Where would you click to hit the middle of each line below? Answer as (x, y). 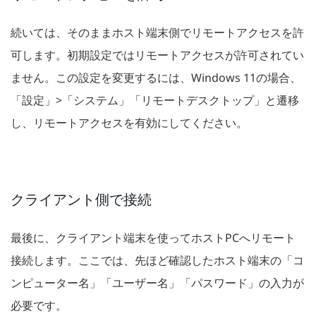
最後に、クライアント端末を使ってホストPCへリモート (153, 238)
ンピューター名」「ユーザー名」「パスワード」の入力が (157, 283)
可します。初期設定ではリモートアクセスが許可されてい (157, 55)
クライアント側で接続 (81, 200)
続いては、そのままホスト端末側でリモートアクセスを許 (157, 33)
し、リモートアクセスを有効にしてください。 (129, 123)
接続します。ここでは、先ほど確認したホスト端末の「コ (157, 261)
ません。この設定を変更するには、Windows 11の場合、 (156, 78)
